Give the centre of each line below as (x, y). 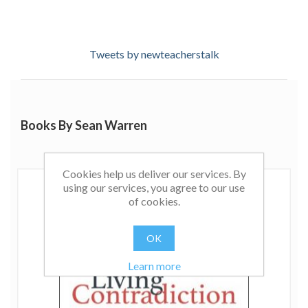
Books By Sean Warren (84, 125)
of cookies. (154, 201)
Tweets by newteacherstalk (154, 54)
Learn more (154, 266)
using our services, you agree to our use (154, 187)
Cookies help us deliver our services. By (154, 174)
